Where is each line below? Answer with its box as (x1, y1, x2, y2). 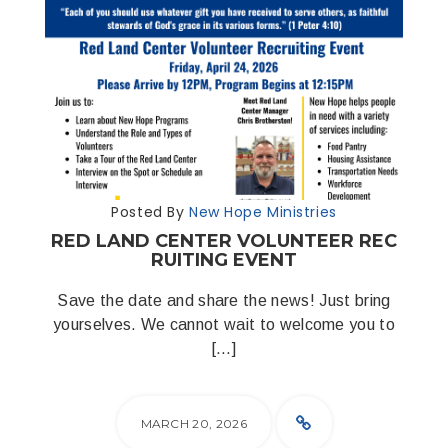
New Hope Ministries (188, 202, 337, 222)
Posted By (111, 202, 189, 222)
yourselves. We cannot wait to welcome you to (52, 316, 396, 333)
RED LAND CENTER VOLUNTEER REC (51, 230, 397, 252)
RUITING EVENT (151, 249, 297, 271)
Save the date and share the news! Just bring (57, 292, 391, 309)
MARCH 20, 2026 (140, 416, 247, 431)
